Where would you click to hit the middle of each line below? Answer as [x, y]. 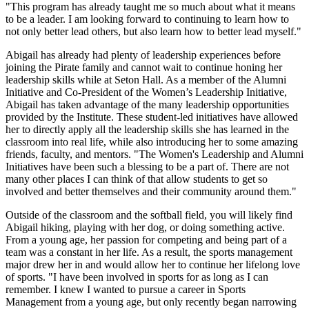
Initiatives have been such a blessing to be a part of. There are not [147, 166]
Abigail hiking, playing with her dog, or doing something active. [145, 227]
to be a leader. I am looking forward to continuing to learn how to [147, 19]
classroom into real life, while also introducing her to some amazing [152, 141]
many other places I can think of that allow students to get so [137, 179]
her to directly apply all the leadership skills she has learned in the [147, 129]
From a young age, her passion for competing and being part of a [146, 239]
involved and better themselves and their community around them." [151, 191]
